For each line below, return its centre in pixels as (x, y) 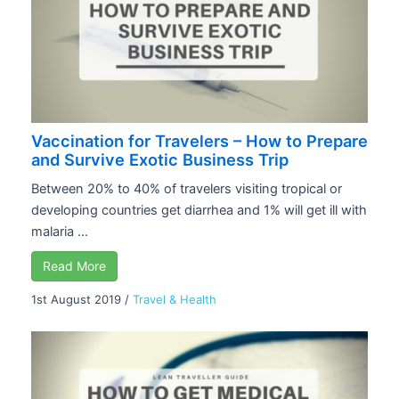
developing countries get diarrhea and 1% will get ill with (199, 211)
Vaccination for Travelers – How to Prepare (199, 141)
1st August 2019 (76, 300)
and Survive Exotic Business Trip (160, 160)
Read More (74, 266)
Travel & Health (175, 300)
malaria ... (60, 232)
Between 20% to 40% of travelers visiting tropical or (187, 189)
